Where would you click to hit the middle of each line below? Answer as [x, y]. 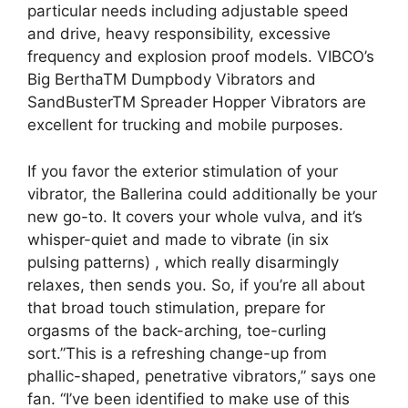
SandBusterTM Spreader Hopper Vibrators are [197, 102]
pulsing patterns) [91, 262]
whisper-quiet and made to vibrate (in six [178, 239]
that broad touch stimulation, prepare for [176, 307]
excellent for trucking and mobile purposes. [185, 125]
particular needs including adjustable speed [188, 11]
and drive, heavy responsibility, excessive [179, 34]
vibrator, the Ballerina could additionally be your [202, 194]
